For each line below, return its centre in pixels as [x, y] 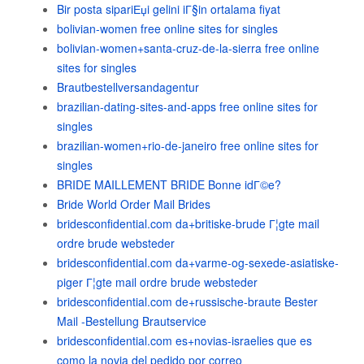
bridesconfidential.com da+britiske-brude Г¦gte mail [188, 223]
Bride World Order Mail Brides [134, 204]
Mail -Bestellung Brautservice [132, 321]
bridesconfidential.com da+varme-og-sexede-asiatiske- [198, 262]
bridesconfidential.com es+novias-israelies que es [184, 340]
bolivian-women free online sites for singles [167, 28]
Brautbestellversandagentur [128, 87]
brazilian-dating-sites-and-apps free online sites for [187, 106]
